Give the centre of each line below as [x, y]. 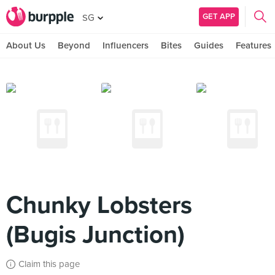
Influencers [126, 45]
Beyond [74, 45]
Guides [209, 45]
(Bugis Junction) [95, 234]
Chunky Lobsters [99, 205]
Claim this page [49, 264]
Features [254, 45]
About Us [26, 45]
